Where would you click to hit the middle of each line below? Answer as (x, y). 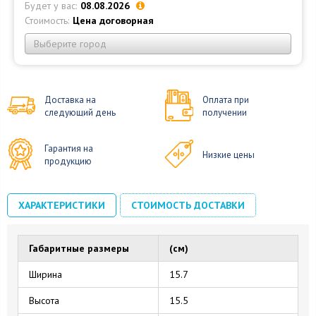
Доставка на (70, 100)
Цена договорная (113, 20)
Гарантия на (69, 148)
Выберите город (70, 44)
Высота (44, 300)
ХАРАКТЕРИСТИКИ (62, 205)
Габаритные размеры (79, 248)
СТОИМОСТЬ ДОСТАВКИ (188, 205)
